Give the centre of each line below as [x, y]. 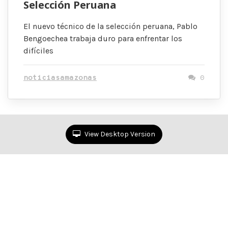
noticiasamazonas [60, 78]
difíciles [38, 51]
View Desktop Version [119, 134]
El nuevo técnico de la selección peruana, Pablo [110, 26]
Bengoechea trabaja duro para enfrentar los [103, 38]
